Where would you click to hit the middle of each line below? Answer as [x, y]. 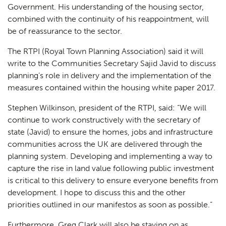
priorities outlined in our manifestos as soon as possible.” [110, 205]
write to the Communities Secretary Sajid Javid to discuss [112, 64]
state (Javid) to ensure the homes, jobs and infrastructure [110, 132]
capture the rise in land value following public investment [111, 168]
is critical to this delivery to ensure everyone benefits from [113, 181]
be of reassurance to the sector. [66, 31]
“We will [192, 108]
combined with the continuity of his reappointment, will [108, 19]
